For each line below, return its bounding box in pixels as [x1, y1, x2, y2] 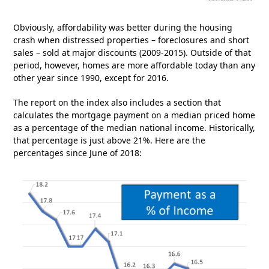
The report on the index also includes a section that [13, 96, 222, 108]
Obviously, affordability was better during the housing [13, 21, 233, 33]
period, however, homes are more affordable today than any [13, 59, 256, 71]
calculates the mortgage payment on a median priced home [13, 109, 256, 121]
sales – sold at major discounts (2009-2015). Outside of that [13, 46, 252, 58]
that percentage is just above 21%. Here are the [13, 134, 206, 146]
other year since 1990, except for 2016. [13, 71, 169, 83]
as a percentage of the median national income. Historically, [13, 121, 256, 133]
